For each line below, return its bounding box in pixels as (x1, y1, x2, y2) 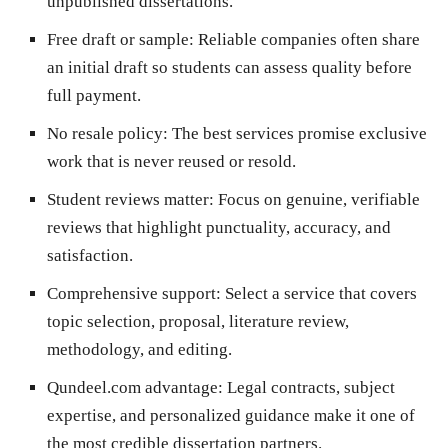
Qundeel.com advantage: (47, 377, 223, 397)
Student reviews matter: (47, 189, 214, 209)
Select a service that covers (221, 283, 417, 303)
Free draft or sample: (47, 29, 194, 49)
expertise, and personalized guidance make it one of (47, 405, 415, 425)
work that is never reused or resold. (47, 151, 296, 171)
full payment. (47, 85, 141, 105)
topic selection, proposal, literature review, (47, 311, 349, 331)
